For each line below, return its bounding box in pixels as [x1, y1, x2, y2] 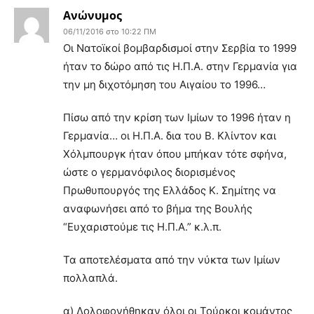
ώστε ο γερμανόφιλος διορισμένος [63, 165, 235, 179]
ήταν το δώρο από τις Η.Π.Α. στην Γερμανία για [63, 59, 297, 73]
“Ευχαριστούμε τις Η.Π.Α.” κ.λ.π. [63, 219, 221, 233]
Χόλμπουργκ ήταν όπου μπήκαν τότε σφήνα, [63, 146, 287, 161]
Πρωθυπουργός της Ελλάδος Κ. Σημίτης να [63, 183, 276, 197]
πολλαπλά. [63, 271, 118, 285]
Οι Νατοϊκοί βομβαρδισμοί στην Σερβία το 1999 [63, 41, 296, 55]
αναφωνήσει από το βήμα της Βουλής [63, 201, 252, 215]
